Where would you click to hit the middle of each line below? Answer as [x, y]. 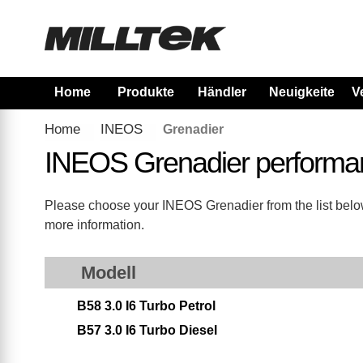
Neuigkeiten [305, 92]
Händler [222, 92]
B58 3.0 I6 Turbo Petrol [146, 306]
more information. [94, 225]
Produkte [145, 92]
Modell [108, 273]
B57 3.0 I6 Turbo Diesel [147, 330]
